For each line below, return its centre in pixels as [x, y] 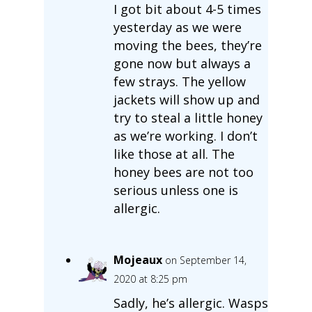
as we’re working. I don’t [185, 135]
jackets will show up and [186, 99]
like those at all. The [174, 154]
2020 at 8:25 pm [150, 279]
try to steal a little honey [188, 117]
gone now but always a [182, 63]
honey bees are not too [183, 172]
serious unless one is [175, 190]
